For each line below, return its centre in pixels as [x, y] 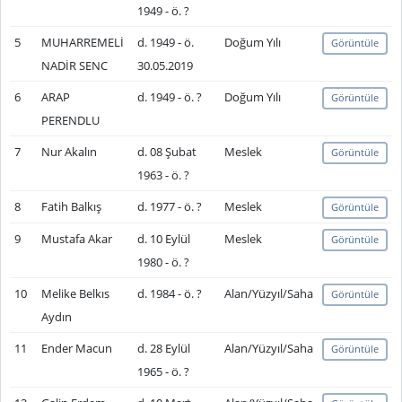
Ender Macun [76, 348]
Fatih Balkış [71, 206]
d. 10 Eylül [163, 239]
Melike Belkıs [75, 293]
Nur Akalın [69, 152]
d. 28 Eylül [163, 348]
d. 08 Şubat [166, 152]
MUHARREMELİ [82, 42]
